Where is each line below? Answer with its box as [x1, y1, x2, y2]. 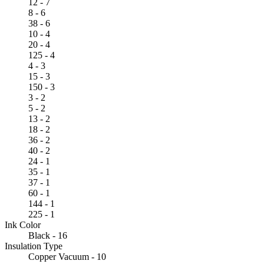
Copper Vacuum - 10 [28, 251, 106, 262]
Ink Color [5, 219, 41, 230]
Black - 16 [28, 230, 67, 240]
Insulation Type [5, 240, 62, 251]
